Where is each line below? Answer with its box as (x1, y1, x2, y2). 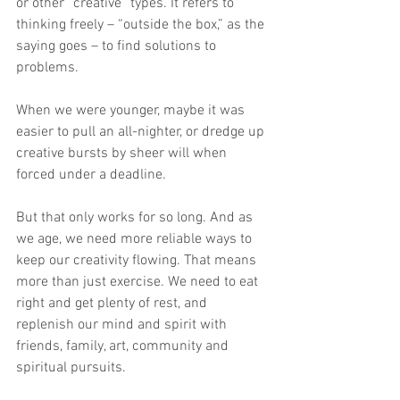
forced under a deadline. (16, 166, 166, 185)
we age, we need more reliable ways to (16, 230, 255, 249)
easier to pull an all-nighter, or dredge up (16, 123, 268, 142)
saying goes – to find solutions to (16, 37, 220, 56)
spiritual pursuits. (16, 359, 126, 378)
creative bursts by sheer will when (16, 145, 230, 163)
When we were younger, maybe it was (16, 102, 248, 121)
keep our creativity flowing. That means (16, 252, 260, 271)
